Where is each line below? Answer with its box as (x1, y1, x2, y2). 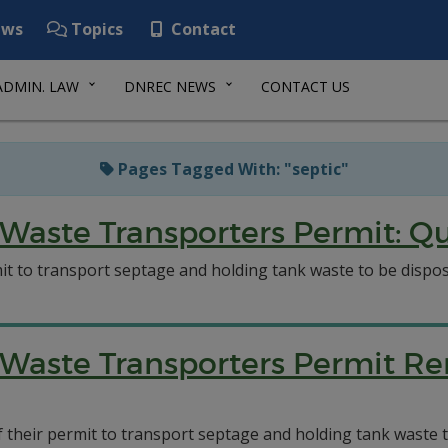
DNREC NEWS (124, 77, 216, 96)
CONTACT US (261, 77, 350, 96)
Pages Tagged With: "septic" (113, 158, 349, 180)
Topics (67, 18, 123, 40)
